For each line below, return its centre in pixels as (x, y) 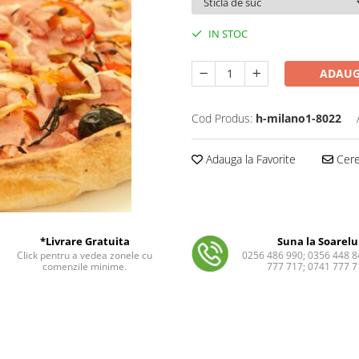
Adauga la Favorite (249, 159)
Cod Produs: (222, 118)
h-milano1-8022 (298, 118)
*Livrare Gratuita (85, 241)
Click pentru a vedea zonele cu (85, 255)
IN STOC (227, 34)
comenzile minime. (85, 266)
